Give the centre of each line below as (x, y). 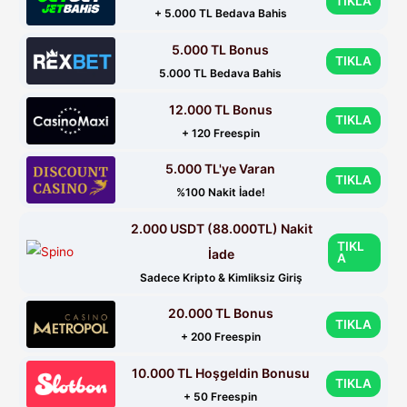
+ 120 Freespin (220, 133)
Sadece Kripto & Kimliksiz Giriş (222, 277)
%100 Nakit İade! (220, 193)
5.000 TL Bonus (221, 50)
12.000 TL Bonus (220, 109)
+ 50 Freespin (221, 396)
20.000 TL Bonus (220, 313)
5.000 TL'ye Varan (221, 169)
